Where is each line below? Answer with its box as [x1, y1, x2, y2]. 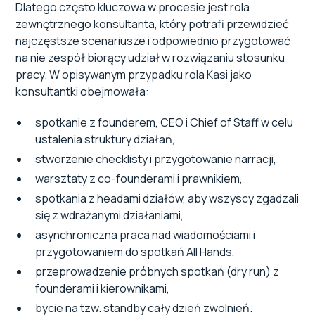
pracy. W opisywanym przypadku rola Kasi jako [15, 67, 252, 83]
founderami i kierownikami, [35, 281, 170, 297]
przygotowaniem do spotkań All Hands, [35, 244, 236, 260]
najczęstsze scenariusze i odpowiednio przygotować [15, 33, 291, 49]
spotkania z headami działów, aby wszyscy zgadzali [35, 191, 300, 207]
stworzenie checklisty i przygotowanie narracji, [35, 151, 277, 167]
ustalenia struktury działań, [35, 131, 176, 148]
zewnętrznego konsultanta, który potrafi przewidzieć [15, 16, 290, 32]
